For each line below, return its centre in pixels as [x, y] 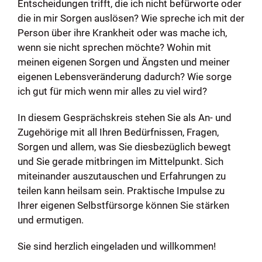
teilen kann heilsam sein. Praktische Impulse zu [121, 191]
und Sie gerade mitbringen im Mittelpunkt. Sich [120, 162]
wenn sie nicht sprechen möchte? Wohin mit [114, 48]
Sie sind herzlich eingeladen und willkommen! [116, 247]
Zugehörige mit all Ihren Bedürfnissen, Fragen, [118, 132]
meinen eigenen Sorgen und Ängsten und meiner [123, 62]
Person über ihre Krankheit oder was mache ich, [122, 33]
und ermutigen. [50, 220]
